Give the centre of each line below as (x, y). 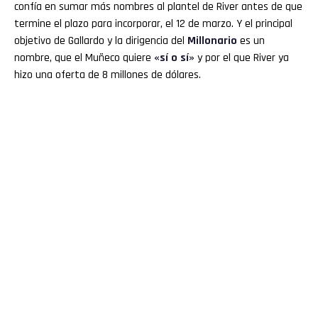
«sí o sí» (174, 57)
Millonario (214, 40)
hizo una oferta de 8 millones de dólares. (108, 75)
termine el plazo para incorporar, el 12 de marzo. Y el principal (153, 23)
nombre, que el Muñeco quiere (84, 57)
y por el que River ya (242, 57)
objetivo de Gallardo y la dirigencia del (101, 40)
